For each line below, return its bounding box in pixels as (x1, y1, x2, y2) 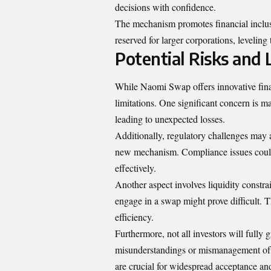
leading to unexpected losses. (115, 112, 225, 125)
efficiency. (115, 210, 154, 223)
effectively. (115, 161, 156, 174)
